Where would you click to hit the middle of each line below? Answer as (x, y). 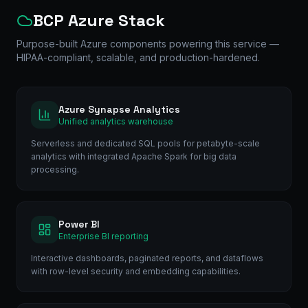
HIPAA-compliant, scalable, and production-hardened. (138, 57)
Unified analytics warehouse (116, 121)
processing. (55, 169)
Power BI (79, 224)
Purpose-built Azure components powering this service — (148, 43)
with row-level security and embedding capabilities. (136, 271)
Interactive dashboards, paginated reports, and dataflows (147, 258)
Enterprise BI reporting (103, 236)
